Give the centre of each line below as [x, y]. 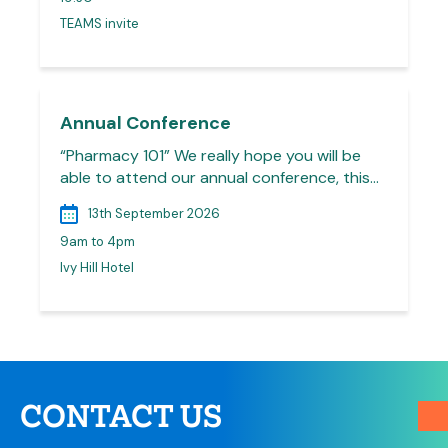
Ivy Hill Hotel [97, 267]
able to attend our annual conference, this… [219, 177]
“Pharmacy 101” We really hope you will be [210, 155]
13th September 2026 [154, 213]
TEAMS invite [99, 23]
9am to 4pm [97, 241]
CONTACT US [121, 417]
